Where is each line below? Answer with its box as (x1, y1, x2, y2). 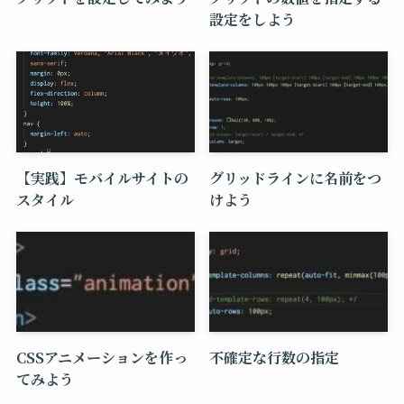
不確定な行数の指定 (209, 346, 340, 369)
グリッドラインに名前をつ (209, 166, 382, 188)
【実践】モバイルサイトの (15, 166, 188, 188)
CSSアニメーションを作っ (15, 346, 188, 369)
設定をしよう (209, 8, 297, 31)
